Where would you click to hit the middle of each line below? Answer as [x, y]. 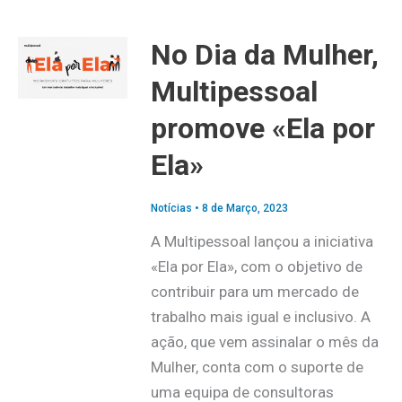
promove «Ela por [262, 128]
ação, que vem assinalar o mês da [264, 342]
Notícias [171, 209]
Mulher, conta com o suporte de [257, 367]
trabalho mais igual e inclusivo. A [260, 317]
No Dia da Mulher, [264, 54]
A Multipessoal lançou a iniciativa [262, 242]
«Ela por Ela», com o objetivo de [256, 267]
